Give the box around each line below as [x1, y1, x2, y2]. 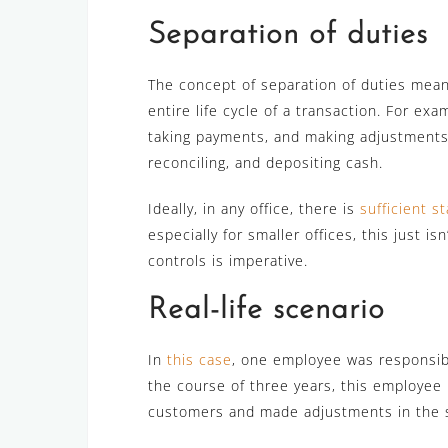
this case [167, 350, 232, 370]
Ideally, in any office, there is [148, 199, 360, 219]
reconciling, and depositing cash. [148, 153, 383, 173]
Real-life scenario [148, 295, 385, 327]
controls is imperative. [148, 251, 308, 271]
